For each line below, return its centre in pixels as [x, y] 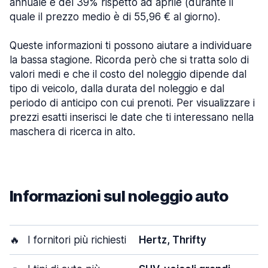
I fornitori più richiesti [75, 240]
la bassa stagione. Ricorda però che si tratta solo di [129, 60]
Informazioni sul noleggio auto [119, 196]
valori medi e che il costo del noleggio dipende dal [128, 74]
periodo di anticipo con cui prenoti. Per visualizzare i [132, 103]
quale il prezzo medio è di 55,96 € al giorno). [115, 17]
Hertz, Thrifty [173, 240]
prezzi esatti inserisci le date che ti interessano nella [132, 117]
